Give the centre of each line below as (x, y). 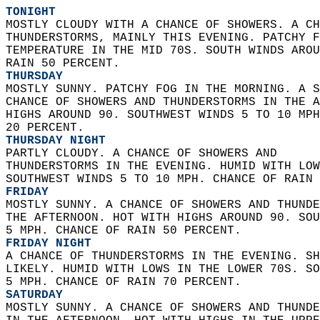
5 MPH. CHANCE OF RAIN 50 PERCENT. (127, 231)
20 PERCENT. (49, 128)
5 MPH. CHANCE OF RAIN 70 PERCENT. (127, 282)
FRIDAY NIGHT (49, 244)
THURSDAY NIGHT (56, 141)
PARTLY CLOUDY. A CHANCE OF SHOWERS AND (149, 154)
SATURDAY (34, 295)
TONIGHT (31, 12)
